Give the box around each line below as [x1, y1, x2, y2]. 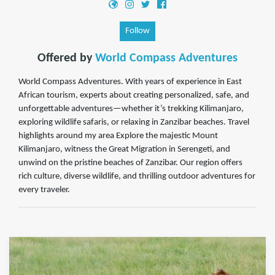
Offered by [37, 52, 95, 65]
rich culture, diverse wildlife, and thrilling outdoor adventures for [18, 172, 255, 182]
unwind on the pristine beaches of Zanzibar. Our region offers [18, 158, 242, 168]
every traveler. [18, 185, 70, 195]
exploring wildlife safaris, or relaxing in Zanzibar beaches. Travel [18, 118, 249, 128]
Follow [125, 26, 150, 36]
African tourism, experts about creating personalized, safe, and [18, 91, 249, 101]
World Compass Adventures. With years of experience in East [18, 77, 242, 87]
